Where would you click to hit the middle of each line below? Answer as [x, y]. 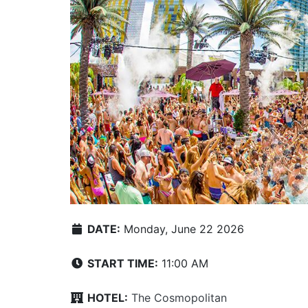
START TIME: [123, 263]
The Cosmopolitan [179, 297]
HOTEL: [108, 297]
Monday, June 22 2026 [182, 229]
